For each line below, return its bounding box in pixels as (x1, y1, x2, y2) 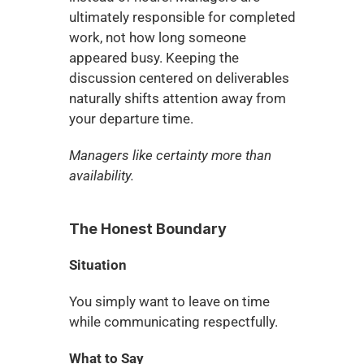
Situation (68, 257, 127, 273)
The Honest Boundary (68, 220, 227, 237)
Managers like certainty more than (68, 147, 271, 163)
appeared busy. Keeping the (68, 50, 239, 66)
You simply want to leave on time (68, 293, 270, 310)
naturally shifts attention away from (68, 90, 286, 106)
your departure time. (68, 110, 193, 127)
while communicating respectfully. (68, 314, 278, 330)
